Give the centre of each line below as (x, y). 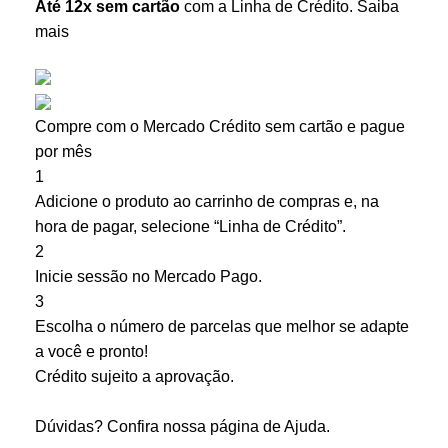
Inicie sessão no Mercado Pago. (148, 276)
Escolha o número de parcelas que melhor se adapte (222, 326)
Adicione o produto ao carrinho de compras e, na (207, 201)
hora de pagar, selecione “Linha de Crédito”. (190, 226)
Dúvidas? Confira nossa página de (159, 426)
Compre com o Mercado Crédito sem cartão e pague (220, 126)
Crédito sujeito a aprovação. (134, 376)
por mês (63, 151)
